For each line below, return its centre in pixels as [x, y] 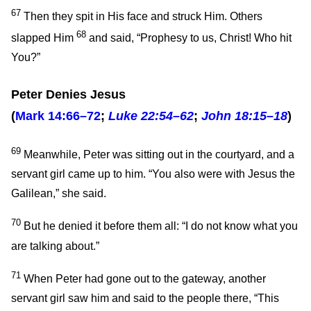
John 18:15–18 [244, 116]
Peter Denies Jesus [68, 94]
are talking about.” [55, 246]
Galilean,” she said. [59, 194]
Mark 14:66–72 [58, 116]
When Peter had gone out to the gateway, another [143, 279]
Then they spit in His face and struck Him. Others [142, 16]
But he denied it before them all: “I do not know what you [159, 226]
